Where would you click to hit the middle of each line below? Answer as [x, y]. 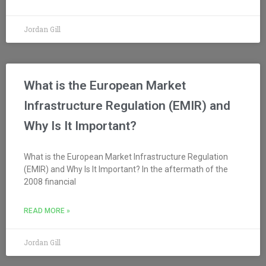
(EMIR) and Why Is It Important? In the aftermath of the [126, 169]
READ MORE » [47, 210]
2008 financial [50, 181]
